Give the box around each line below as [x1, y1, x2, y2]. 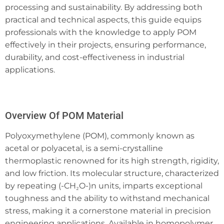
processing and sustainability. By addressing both [5, 2, 202, 12]
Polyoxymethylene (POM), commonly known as [5, 130, 194, 140]
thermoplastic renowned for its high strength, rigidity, [5, 155, 219, 165]
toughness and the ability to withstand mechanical [5, 193, 209, 203]
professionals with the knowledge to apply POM [5, 27, 196, 37]
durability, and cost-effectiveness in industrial [5, 52, 184, 62]
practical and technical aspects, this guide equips [5, 14, 201, 24]
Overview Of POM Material [5, 109, 123, 121]
